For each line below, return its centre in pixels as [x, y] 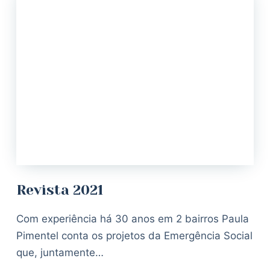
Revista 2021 [59, 190]
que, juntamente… [60, 253]
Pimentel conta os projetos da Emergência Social [134, 236]
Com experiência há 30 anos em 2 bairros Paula [132, 219]
